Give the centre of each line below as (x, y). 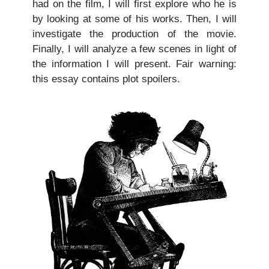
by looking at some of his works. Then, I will (134, 19)
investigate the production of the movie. (134, 34)
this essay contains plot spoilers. (106, 79)
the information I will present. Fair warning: (134, 64)
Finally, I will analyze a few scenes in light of (134, 49)
